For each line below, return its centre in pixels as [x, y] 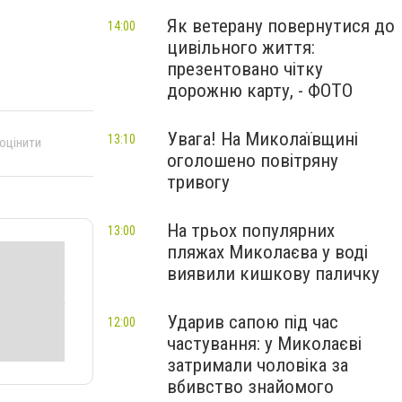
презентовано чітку [245, 69]
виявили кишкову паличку [273, 274]
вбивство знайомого [250, 387]
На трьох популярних [251, 231]
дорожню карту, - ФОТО [260, 91]
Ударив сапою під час [253, 322]
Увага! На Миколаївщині [262, 139]
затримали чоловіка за [258, 365]
